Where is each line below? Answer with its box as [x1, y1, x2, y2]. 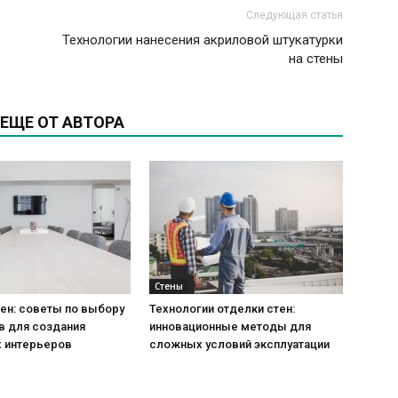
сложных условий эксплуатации [149, 338, 330, 352]
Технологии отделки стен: [149, 302, 295, 316]
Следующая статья [246, 9, 343, 22]
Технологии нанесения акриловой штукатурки [62, 32, 343, 49]
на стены [289, 51, 343, 68]
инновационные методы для [149, 320, 311, 334]
